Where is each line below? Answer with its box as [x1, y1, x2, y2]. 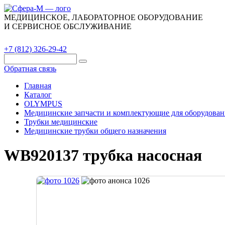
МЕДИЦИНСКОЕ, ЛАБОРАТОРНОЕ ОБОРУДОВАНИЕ [4, 13, 203, 22]
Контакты [166, 35, 191, 41]
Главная [24, 81, 51, 90]
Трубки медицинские [24, 118, 97, 126]
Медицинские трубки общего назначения [24, 127, 166, 135]
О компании [64, 35, 95, 41]
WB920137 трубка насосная [4, 146, 202, 165]
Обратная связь [4, 64, 56, 73]
